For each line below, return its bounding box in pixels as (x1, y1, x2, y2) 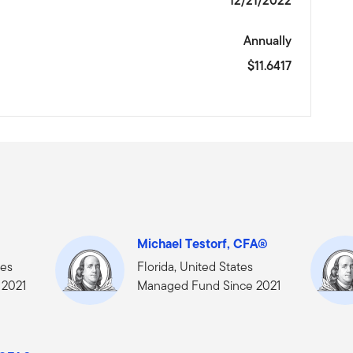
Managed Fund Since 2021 (137, 277, 281, 295)
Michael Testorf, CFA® (137, 234, 269, 254)
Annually (243, 32, 292, 50)
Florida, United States (137, 258, 254, 277)
